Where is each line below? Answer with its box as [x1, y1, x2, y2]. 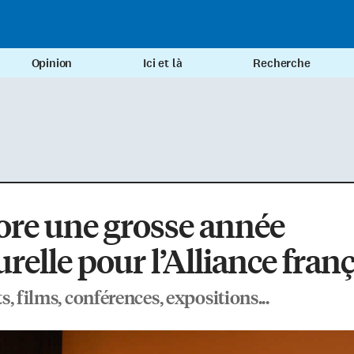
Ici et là [143, 55, 183, 72]
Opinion [31, 55, 73, 72]
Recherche [253, 55, 311, 72]
